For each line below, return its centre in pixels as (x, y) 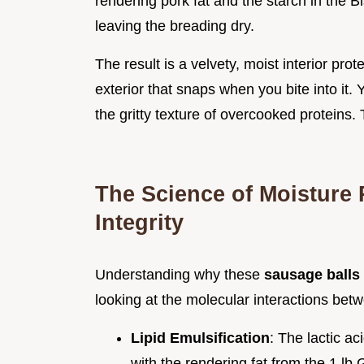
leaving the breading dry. (175, 26)
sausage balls (312, 274)
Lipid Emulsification (200, 338)
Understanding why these (180, 274)
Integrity (139, 222)
